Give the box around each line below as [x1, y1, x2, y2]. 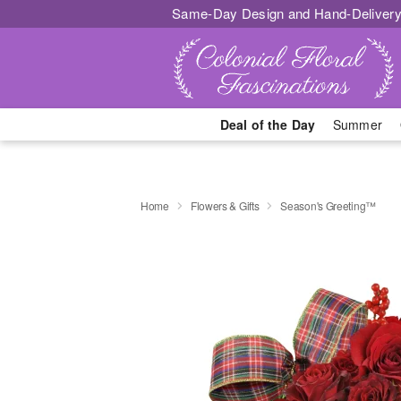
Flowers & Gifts [190, 197, 260, 213]
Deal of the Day [219, 115, 315, 133]
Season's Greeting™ [280, 197, 376, 213]
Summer [333, 115, 382, 133]
